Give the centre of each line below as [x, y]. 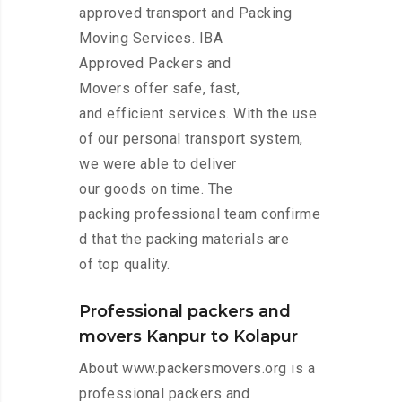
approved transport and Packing [185, 13]
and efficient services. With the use [198, 114]
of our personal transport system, [191, 139]
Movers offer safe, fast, [159, 89]
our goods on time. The [156, 189]
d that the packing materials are [184, 240]
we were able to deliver [158, 164]
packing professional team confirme [200, 214]
